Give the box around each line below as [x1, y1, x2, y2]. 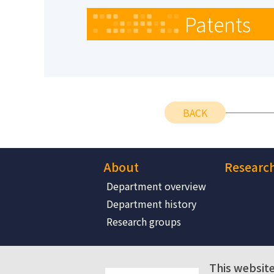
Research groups [106, 213, 181, 229]
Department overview [106, 178, 206, 193]
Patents [185, 9, 251, 38]
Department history [106, 196, 196, 211]
